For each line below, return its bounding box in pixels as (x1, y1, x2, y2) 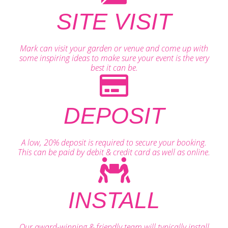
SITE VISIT (56, 8, 172, 35)
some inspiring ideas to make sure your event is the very (19, 52, 209, 64)
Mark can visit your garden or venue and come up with (20, 42, 208, 54)
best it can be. (90, 62, 138, 73)
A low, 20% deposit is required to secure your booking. (21, 136, 207, 148)
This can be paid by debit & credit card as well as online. (18, 146, 210, 158)
